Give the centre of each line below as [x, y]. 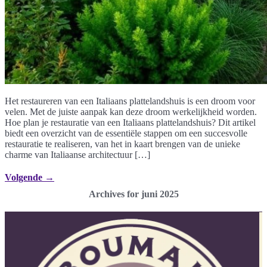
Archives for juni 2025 [133, 194]
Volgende [25, 177]
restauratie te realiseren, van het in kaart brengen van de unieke [122, 144]
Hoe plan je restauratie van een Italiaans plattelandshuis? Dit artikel [130, 122]
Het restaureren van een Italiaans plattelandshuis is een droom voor [130, 101]
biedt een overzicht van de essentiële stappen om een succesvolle [126, 133]
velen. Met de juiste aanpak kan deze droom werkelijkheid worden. [131, 111]
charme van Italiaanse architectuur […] [77, 154]
